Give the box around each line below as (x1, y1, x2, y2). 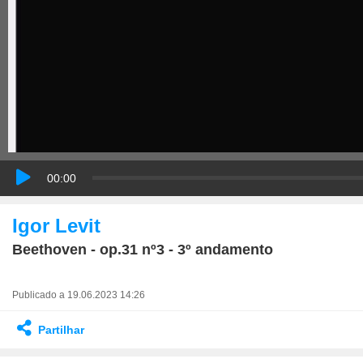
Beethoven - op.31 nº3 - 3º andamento (12, 241, 273, 258)
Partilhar (38, 322, 84, 336)
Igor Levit (12, 214, 100, 237)
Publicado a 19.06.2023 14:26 (12, 288, 145, 301)
